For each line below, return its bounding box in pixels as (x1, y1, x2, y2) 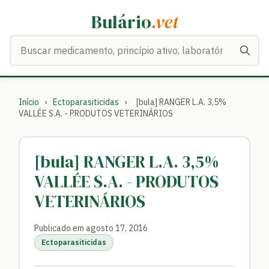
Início (19, 97, 39, 107)
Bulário (91, 10, 151, 34)
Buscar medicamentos (9, 36, 106, 48)
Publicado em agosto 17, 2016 (34, 223, 148, 234)
